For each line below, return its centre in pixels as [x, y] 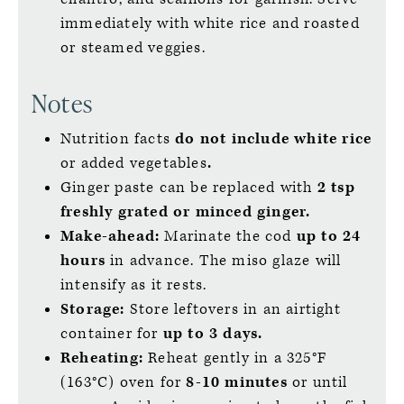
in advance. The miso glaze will [226, 260]
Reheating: [105, 358]
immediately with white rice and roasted [210, 23]
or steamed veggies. [133, 47]
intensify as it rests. [134, 285]
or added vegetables [134, 163]
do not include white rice [274, 138]
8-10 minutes [237, 382]
